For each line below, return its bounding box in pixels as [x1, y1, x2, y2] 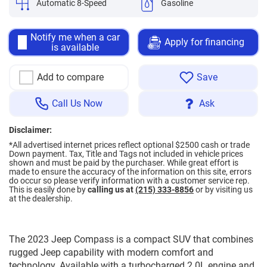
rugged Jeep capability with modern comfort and [9, 246, 213, 258]
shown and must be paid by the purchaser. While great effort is [9, 157, 238, 167]
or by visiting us [194, 184, 253, 194]
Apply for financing [164, 36, 245, 48]
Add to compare [37, 71, 104, 83]
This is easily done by [9, 184, 86, 194]
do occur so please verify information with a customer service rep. [9, 175, 250, 185]
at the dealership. [9, 193, 73, 203]
